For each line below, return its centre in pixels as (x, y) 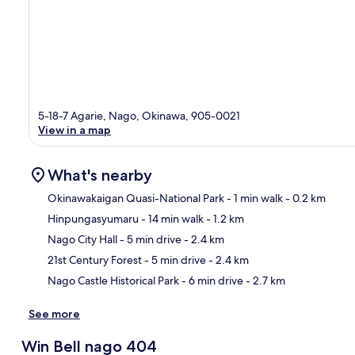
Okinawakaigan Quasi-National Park (136, 198)
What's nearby (100, 175)
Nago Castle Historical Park (113, 280)
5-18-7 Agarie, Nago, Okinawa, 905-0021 (139, 115)
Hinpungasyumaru (93, 218)
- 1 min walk (254, 198)
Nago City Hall (82, 239)
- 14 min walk (171, 218)
